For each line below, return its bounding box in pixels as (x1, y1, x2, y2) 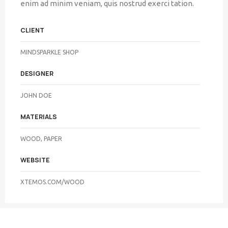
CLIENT (20, 26, 44, 35)
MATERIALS (20, 112, 57, 122)
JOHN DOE (20, 92, 52, 99)
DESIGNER (20, 69, 53, 78)
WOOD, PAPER (20, 135, 62, 142)
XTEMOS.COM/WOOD (20, 179, 84, 186)
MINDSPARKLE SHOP (20, 49, 78, 56)
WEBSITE (20, 156, 50, 165)
